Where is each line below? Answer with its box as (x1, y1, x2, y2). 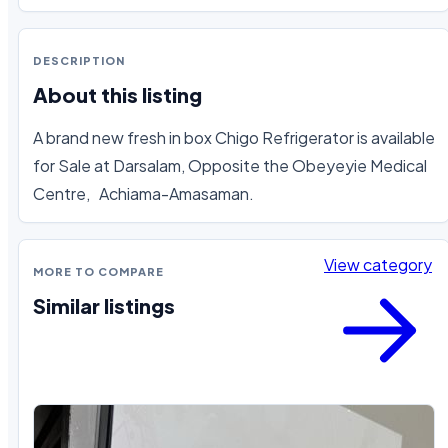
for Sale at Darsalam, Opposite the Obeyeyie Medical (33, 154, 427, 176)
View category (324, 253, 432, 275)
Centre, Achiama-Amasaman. (33, 182, 254, 204)
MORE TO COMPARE (33, 264, 164, 278)
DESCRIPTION (33, 53, 125, 67)
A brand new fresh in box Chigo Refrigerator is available (33, 126, 435, 148)
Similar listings (33, 293, 175, 319)
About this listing (33, 82, 202, 108)
